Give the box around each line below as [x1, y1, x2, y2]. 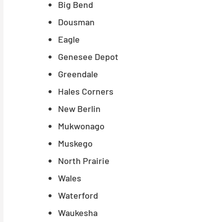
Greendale [58, 68, 98, 79]
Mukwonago [58, 120, 105, 131]
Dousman [58, 16, 95, 27]
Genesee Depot [58, 51, 118, 62]
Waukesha [58, 207, 98, 218]
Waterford [58, 190, 98, 201]
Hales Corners [58, 86, 113, 97]
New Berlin [58, 103, 101, 114]
